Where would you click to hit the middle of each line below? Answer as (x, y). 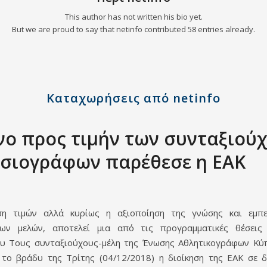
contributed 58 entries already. (199, 30)
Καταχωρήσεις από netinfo (133, 98)
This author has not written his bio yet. (133, 17)
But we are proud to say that (64, 30)
